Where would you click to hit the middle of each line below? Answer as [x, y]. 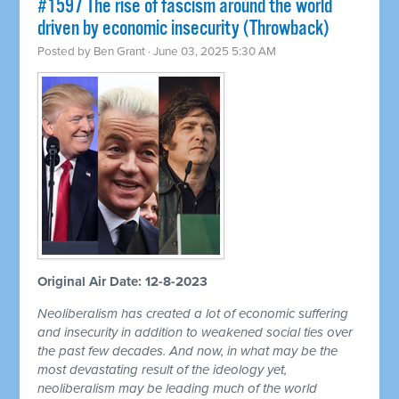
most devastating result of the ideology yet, [163, 370]
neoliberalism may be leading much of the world [178, 389]
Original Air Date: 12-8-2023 [123, 282]
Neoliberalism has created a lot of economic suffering [193, 314]
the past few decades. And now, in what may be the [188, 351]
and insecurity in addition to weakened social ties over [195, 333]
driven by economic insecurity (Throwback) [183, 29]
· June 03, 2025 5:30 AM [211, 52]
